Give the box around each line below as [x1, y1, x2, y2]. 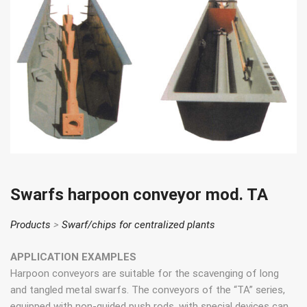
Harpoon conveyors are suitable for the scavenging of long [10, 267, 279, 280]
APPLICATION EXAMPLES [10, 250, 136, 263]
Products [10, 219, 51, 232]
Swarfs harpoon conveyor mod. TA [10, 185, 268, 205]
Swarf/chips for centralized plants [62, 219, 215, 232]
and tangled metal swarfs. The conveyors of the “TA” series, [10, 283, 285, 296]
